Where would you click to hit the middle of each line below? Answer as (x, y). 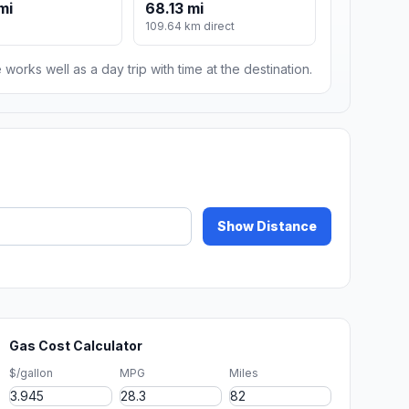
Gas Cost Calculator (76, 346)
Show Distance (267, 226)
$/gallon (31, 373)
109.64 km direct (190, 26)
